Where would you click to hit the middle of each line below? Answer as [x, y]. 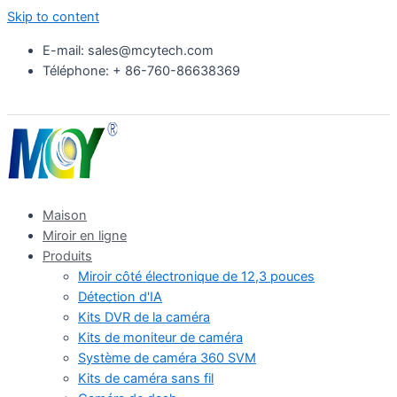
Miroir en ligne [85, 235]
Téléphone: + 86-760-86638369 [141, 70]
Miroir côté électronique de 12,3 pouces [196, 276]
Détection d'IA [120, 296]
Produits [67, 256]
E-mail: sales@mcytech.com [128, 50]
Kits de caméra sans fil [146, 378]
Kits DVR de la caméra [144, 317]
